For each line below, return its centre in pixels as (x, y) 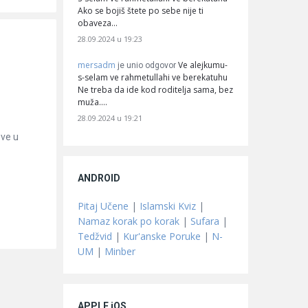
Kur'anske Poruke (162, 236)
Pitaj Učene (103, 206)
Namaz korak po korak (129, 221)
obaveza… (98, 23)
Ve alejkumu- (203, 65)
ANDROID (99, 178)
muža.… (92, 102)
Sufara (205, 221)
